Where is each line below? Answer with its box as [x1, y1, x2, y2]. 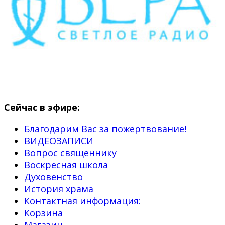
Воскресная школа [24, 158, 108, 171]
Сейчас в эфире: [4, 101, 80, 114]
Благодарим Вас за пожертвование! [24, 122, 186, 135]
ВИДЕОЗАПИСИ [24, 134, 93, 147]
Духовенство [24, 170, 83, 183]
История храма [24, 182, 93, 195]
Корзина [24, 206, 63, 219]
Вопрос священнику [24, 146, 117, 159]
